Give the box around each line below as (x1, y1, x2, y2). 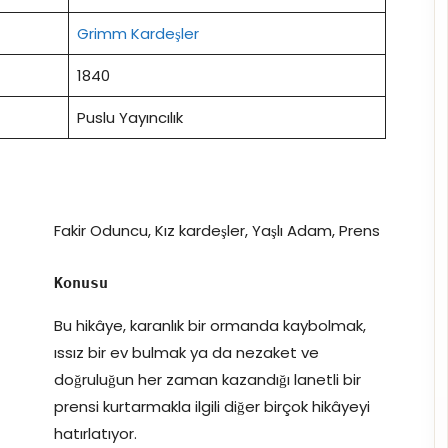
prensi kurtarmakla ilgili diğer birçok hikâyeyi (54, 395, 370, 417)
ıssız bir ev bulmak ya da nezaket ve (54, 341, 319, 363)
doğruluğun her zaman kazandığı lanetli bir (54, 368, 361, 390)
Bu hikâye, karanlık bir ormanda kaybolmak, (54, 314, 366, 336)
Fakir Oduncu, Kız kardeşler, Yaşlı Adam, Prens (54, 219, 380, 241)
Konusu (54, 273, 108, 292)
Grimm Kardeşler (76, 22, 199, 44)
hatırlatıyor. (54, 422, 137, 444)
